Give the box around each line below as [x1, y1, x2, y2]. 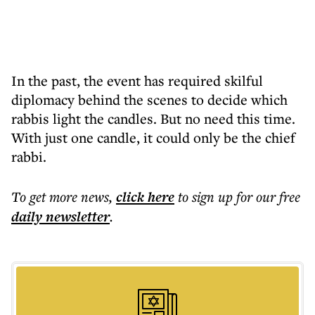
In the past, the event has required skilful [11, 71, 263, 90]
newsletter [42, 207, 110, 226]
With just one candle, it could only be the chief [11, 128, 295, 147]
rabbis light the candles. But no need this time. [11, 109, 295, 128]
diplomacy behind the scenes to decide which [11, 90, 288, 109]
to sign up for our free [178, 187, 300, 206]
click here [116, 187, 174, 207]
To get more [11, 187, 81, 206]
